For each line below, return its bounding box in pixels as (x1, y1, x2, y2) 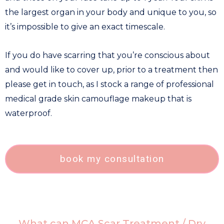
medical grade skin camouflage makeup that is (5, 93, 191, 103)
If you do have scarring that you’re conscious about (5, 50, 210, 60)
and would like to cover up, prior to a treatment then (5, 64, 218, 74)
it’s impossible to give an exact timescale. (5, 21, 167, 31)
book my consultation (59, 152, 164, 164)
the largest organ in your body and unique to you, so (5, 7, 216, 17)
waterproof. (5, 108, 56, 118)
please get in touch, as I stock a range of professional (5, 79, 214, 89)
